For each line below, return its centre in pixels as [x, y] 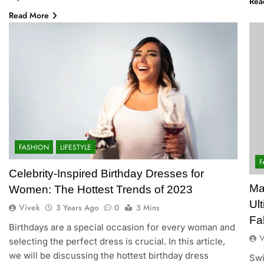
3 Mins [148, 207]
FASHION [34, 147]
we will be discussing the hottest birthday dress [108, 255]
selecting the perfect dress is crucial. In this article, [117, 241]
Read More [29, 15]
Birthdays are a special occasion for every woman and [122, 227]
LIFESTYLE [75, 147]
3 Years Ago [77, 207]
